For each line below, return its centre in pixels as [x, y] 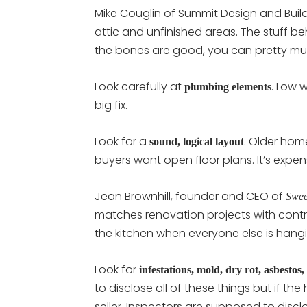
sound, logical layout [197, 142]
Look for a [122, 142]
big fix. [111, 105]
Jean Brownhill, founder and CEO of [190, 196]
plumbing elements [228, 87]
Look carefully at [139, 87]
